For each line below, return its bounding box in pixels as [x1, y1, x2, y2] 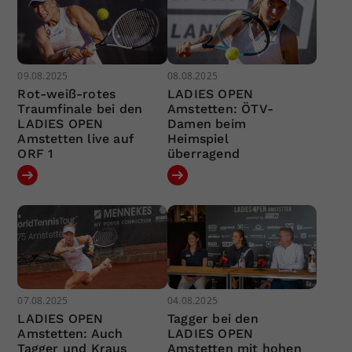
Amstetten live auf [17, 130, 134, 146]
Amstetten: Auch [17, 326, 123, 342]
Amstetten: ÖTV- [167, 101, 273, 116]
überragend [167, 145, 240, 161]
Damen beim [167, 115, 246, 131]
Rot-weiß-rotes [17, 86, 116, 101]
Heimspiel [167, 130, 229, 146]
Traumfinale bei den [17, 101, 143, 116]
